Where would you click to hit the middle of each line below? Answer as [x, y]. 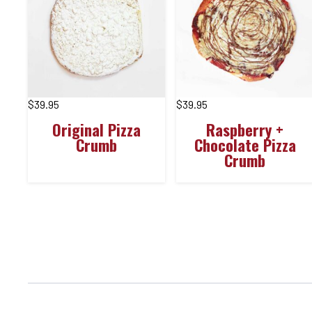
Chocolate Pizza [245, 145]
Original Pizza [97, 130]
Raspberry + [245, 130]
